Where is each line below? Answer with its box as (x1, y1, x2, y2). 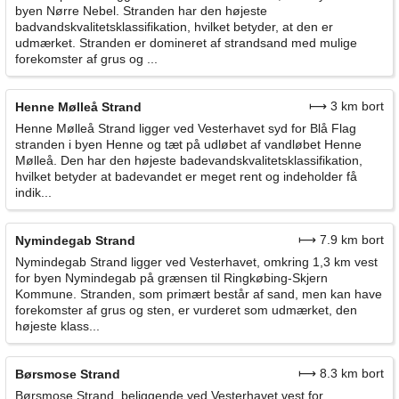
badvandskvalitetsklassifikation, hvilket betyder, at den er (15, 20, 333, 35)
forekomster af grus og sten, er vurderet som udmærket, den (15, 303, 357, 318)
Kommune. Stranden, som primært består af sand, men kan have (15, 287, 382, 302)
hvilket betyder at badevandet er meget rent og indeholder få (15, 169, 357, 184)
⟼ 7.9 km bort (298, 232, 384, 248)
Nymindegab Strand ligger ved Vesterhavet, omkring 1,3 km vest (15, 255, 378, 270)
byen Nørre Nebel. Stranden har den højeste (15, 4, 267, 19)
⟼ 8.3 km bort (298, 366, 384, 381)
